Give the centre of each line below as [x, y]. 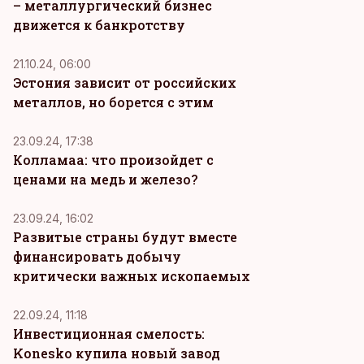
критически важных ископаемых [132, 276]
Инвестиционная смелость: [109, 334]
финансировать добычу [97, 256]
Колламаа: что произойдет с [113, 160]
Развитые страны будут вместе [125, 237]
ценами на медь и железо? [105, 179]
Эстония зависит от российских [125, 82]
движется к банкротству [99, 25]
